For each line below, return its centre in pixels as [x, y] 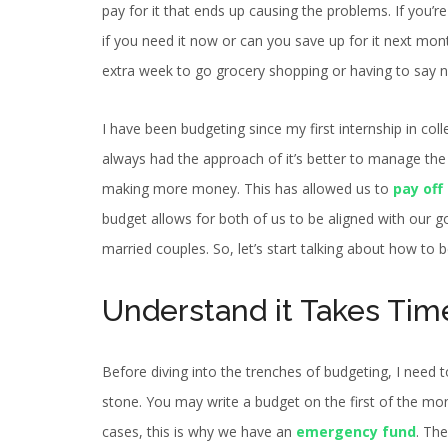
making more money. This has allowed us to [247, 189]
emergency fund [356, 432]
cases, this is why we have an [199, 432]
